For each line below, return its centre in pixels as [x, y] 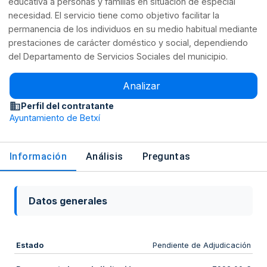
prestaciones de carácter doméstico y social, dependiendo [128, 43]
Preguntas [166, 156]
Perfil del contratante [68, 106]
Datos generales [68, 201]
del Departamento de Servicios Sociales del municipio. [118, 57]
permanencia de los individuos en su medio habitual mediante [133, 29]
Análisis [105, 156]
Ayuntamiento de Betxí [55, 118]
